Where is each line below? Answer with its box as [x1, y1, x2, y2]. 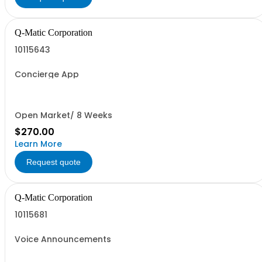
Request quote [26, 157, 81, 167]
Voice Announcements [15, 233, 111, 245]
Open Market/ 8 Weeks [15, 109, 112, 121]
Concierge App [15, 68, 79, 80]
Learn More [15, 138, 62, 150]
